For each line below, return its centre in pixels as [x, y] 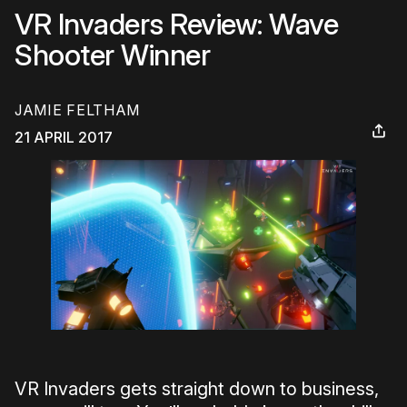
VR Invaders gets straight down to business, [197, 389]
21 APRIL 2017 [64, 138]
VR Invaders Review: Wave [176, 24]
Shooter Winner [112, 55]
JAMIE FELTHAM [78, 110]
